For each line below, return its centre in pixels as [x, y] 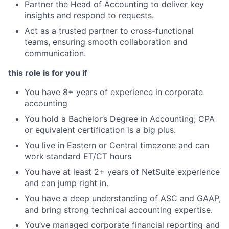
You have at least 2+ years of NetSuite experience [122, 171]
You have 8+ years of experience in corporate [114, 92]
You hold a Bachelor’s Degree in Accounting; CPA [120, 118]
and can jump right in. [66, 183]
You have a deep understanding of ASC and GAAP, [123, 198]
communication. [55, 53]
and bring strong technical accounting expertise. [119, 209]
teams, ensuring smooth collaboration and [106, 42]
